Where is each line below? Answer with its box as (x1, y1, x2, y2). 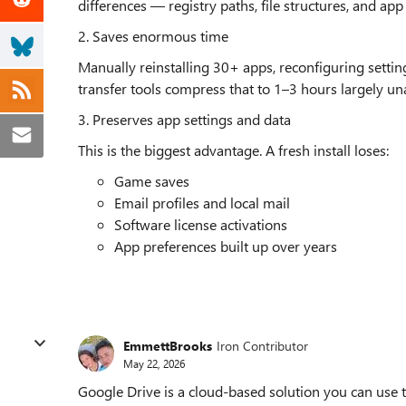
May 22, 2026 (123, 355, 185, 371)
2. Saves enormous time (78, 26, 228, 45)
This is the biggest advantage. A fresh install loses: (78, 140, 389, 159)
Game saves (114, 171, 189, 190)
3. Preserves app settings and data (78, 110, 291, 129)
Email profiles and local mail (114, 193, 290, 212)
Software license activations (114, 215, 287, 234)
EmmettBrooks (123, 336, 212, 354)
